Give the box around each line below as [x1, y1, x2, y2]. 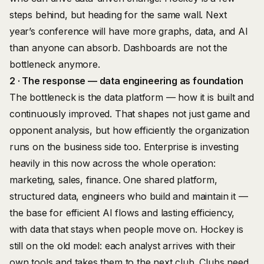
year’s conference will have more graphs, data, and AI [9, 25, 248, 37]
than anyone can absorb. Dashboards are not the [9, 42, 227, 54]
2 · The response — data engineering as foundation [9, 75, 243, 87]
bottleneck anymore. [9, 58, 100, 70]
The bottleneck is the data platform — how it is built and [9, 91, 254, 103]
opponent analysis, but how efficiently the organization [9, 124, 250, 136]
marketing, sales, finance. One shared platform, [9, 174, 217, 186]
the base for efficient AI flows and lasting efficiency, [9, 207, 235, 219]
